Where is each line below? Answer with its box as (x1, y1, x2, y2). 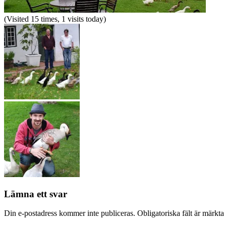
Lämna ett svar (4, 188, 67, 199)
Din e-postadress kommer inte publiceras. (4, 209, 135, 218)
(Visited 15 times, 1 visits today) (4, 14, 106, 23)
